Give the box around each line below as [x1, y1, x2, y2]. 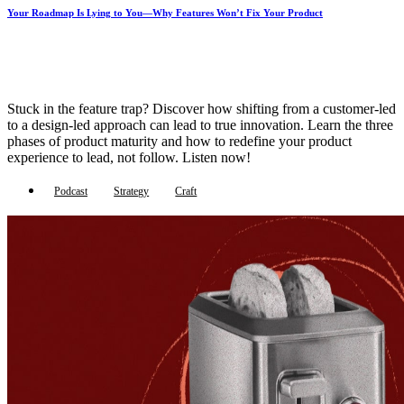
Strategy [114, 184, 150, 197]
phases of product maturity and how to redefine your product [7, 133, 352, 150]
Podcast [54, 184, 87, 197]
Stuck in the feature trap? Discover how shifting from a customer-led [7, 101, 396, 117]
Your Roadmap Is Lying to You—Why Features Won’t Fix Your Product [7, 6, 323, 18]
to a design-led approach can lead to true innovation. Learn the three [7, 117, 393, 133]
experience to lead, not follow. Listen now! [7, 150, 251, 166]
